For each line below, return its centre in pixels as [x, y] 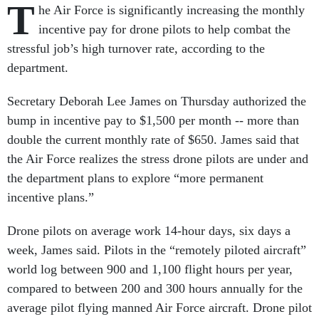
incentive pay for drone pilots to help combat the [164, 29]
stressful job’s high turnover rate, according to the [136, 48]
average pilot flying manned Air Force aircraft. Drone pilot [159, 308]
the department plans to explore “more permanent [135, 178]
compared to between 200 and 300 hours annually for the [155, 288]
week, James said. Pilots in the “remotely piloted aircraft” [157, 250]
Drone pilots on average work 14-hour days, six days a [149, 231]
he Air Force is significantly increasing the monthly [172, 10]
